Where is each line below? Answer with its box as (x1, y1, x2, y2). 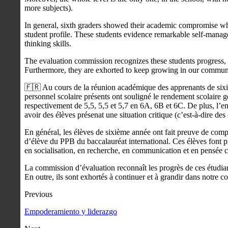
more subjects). (24, 3, 73, 12)
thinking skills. (24, 39, 71, 48)
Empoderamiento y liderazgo (24, 207, 117, 216)
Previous (24, 189, 52, 198)
